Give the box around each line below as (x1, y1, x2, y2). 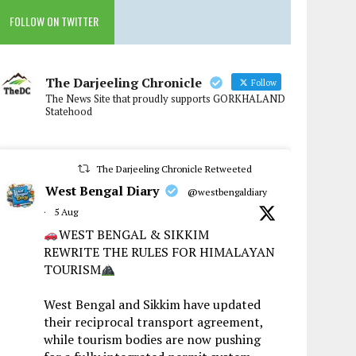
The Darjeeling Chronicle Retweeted (95, 163, 252, 176)
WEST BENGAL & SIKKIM (58, 226, 209, 244)
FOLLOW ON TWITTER (10, 13, 99, 30)
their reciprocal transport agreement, (44, 313, 264, 331)
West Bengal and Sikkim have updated (44, 296, 261, 314)
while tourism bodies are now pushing (44, 331, 261, 349)
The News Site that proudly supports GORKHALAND (45, 91, 286, 106)
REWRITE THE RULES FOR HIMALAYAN (44, 243, 276, 261)
